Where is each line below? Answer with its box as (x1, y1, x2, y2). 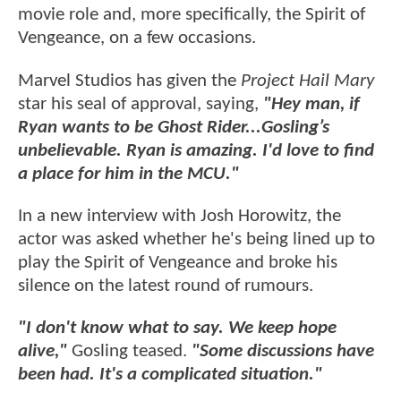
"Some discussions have (187, 342, 374, 362)
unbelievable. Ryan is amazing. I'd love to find (18, 141, 374, 160)
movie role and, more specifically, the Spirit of (18, 5, 365, 25)
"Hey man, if (263, 94, 360, 114)
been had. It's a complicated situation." (18, 365, 322, 385)
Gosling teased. (67, 342, 187, 362)
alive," (18, 342, 67, 362)
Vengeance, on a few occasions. (18, 29, 256, 48)
